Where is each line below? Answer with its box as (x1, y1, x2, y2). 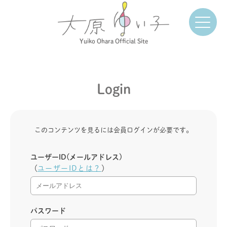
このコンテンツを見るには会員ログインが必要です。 (34, 127, 193, 133)
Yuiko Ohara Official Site (79, 38, 148, 45)
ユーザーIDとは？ (37, 165, 101, 172)
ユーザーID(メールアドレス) (30, 154, 122, 161)
